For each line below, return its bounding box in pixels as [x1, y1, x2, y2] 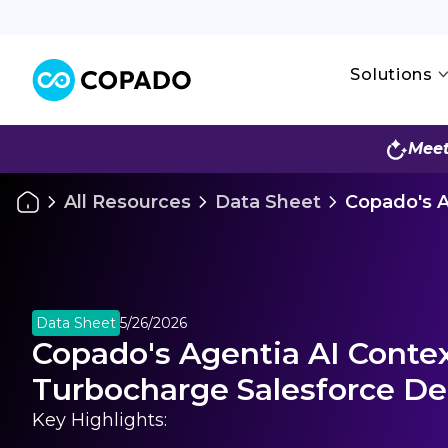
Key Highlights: [32, 409, 167, 432]
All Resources [64, 190, 191, 213]
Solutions [350, 65, 433, 84]
